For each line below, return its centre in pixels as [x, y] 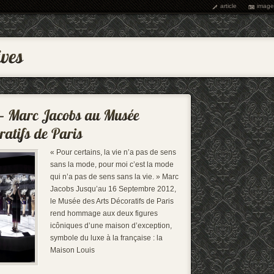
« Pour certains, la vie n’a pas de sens [113, 152]
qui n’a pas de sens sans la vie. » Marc [114, 177]
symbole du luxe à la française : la [106, 238]
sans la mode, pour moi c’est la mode [112, 165]
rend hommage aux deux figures [104, 213]
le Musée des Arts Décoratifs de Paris [112, 201]
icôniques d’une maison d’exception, [111, 226]
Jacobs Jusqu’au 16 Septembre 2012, [113, 189]
